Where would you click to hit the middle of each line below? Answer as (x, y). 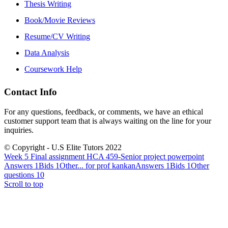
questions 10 (24, 175)
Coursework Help (53, 69)
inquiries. (19, 130)
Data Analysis (47, 52)
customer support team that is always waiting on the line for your (108, 121)
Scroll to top (24, 184)
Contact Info (31, 92)
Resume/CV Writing (57, 36)
